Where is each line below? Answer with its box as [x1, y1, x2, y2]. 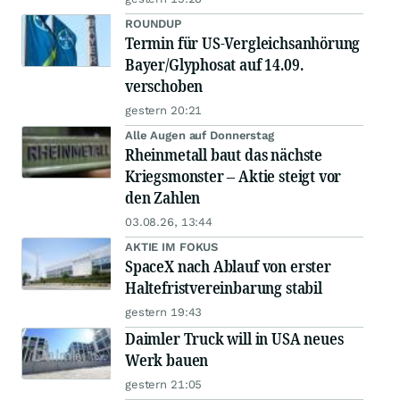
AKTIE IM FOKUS [125, 240, 219, 254]
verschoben [125, 75, 204, 96]
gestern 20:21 [125, 104, 203, 117]
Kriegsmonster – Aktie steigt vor [125, 165, 342, 187]
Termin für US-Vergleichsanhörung [125, 32, 361, 54]
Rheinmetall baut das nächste [125, 144, 322, 165]
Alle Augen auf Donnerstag [125, 129, 274, 142]
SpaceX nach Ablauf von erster [125, 255, 331, 277]
